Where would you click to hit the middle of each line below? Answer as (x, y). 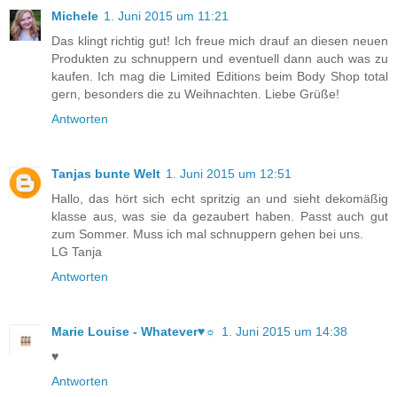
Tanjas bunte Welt (106, 173)
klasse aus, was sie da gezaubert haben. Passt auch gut (220, 216)
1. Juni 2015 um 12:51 (229, 173)
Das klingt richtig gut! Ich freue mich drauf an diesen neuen (220, 40)
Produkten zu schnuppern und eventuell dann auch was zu (220, 58)
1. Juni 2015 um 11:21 (166, 16)
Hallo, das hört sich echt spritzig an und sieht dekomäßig (220, 198)
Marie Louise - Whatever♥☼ (134, 331)
